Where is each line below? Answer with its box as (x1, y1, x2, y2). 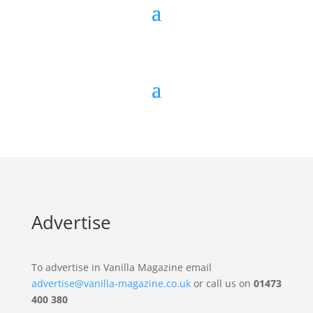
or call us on (190, 277, 254, 290)
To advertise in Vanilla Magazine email (31, 261, 212, 274)
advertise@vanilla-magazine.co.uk (31, 277, 191, 290)
